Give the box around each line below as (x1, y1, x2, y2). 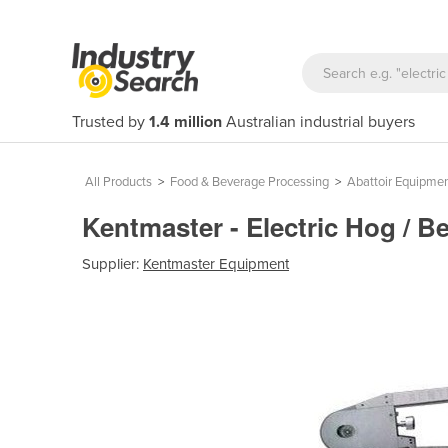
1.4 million (149, 112, 222, 132)
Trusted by (72, 112, 149, 132)
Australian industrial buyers (222, 112, 415, 132)
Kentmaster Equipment (143, 254, 289, 273)
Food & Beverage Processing (170, 174, 329, 190)
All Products (85, 174, 152, 190)
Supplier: (82, 254, 143, 273)
